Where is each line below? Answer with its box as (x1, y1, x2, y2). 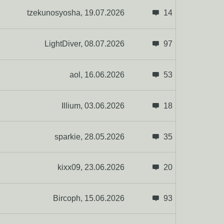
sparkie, (54, 132, 84, 141)
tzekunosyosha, (26, 8, 84, 17)
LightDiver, (44, 39, 84, 48)
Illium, (61, 101, 84, 110)
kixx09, (57, 163, 84, 172)
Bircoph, (52, 194, 84, 203)
